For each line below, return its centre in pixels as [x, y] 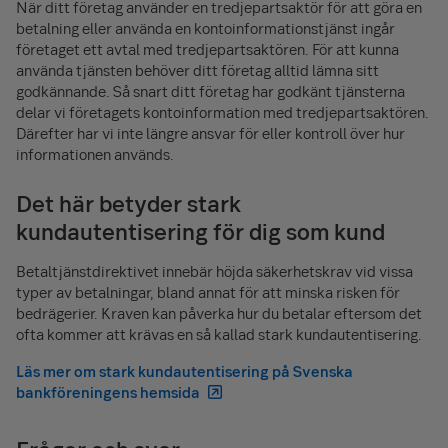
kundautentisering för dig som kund [200, 231]
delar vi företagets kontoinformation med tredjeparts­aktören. [222, 112]
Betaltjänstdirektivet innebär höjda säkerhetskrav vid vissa [214, 271]
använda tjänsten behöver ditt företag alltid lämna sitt [197, 70]
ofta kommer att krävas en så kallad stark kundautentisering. [219, 334]
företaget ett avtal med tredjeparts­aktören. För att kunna [207, 49]
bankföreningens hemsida [108, 392]
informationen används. [95, 154]
